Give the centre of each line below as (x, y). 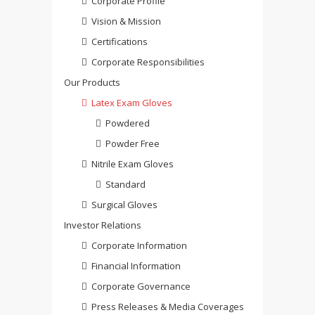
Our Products (92, 83)
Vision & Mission (126, 21)
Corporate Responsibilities (148, 62)
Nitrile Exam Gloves (133, 164)
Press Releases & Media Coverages (168, 307)
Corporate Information (139, 246)
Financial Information (136, 266)
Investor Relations (103, 225)
